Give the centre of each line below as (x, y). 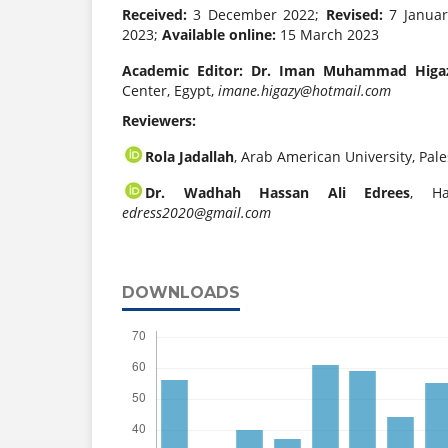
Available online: (219, 35)
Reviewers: (159, 121)
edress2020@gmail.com (196, 213)
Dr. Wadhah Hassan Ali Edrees (278, 193)
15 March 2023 (327, 35)
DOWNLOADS (181, 293)
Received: (154, 15)
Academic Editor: (186, 71)
